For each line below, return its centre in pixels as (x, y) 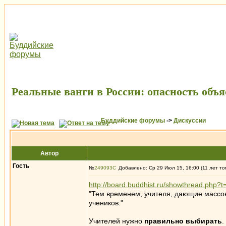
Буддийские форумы (133, 121)
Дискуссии (190, 121)
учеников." (106, 203)
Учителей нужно (117, 221)
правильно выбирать (183, 221)
